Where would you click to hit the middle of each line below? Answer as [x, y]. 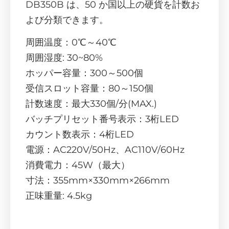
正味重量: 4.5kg [59, 196]
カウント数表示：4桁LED [80, 135]
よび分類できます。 [67, 20]
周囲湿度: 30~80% [64, 58]
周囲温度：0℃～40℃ [71, 43]
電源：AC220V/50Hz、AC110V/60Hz [105, 150]
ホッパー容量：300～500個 [84, 73]
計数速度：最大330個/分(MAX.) [91, 104]
